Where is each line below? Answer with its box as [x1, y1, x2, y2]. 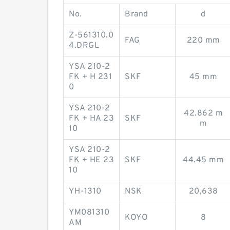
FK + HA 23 [69, 113, 114, 124]
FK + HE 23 [69, 155, 114, 165]
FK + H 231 [69, 72, 112, 82]
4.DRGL [69, 41, 99, 51]
